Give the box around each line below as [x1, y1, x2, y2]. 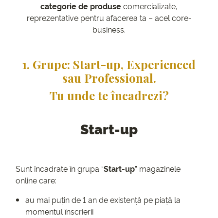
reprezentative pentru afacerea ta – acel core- [26, 12, 192, 23]
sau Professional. [62, 70, 156, 86]
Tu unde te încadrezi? [49, 88, 169, 104]
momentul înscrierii [25, 206, 93, 217]
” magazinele [135, 163, 181, 174]
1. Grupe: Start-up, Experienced [22, 56, 196, 73]
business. [92, 24, 126, 35]
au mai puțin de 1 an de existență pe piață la [25, 194, 181, 205]
